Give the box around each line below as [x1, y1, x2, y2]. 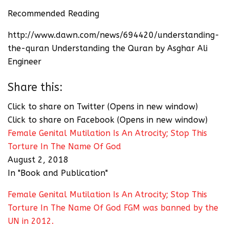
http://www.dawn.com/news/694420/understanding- [8, 30, 219, 40]
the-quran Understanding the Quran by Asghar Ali [8, 43, 208, 53]
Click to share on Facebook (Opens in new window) [8, 115, 208, 125]
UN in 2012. [8, 216, 54, 226]
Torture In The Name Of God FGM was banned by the [8, 203, 218, 213]
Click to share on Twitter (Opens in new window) [8, 102, 198, 112]
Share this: [8, 80, 63, 94]
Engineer [8, 57, 41, 66]
